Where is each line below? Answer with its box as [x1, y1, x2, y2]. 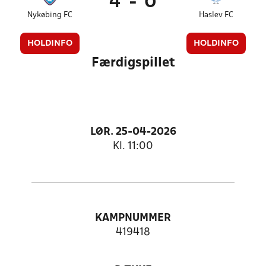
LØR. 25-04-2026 [90, 127, 176, 137]
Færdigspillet [91, 57, 175, 69]
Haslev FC [198, 11, 233, 19]
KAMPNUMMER [95, 213, 171, 223]
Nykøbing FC [27, 11, 73, 19]
